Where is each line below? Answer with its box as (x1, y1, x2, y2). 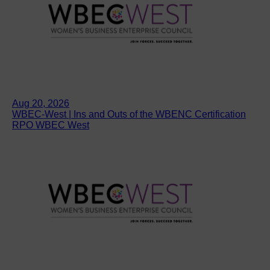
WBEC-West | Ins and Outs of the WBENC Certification (12, 108, 246, 119)
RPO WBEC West (12, 119, 89, 130)
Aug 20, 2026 (12, 98, 69, 108)
